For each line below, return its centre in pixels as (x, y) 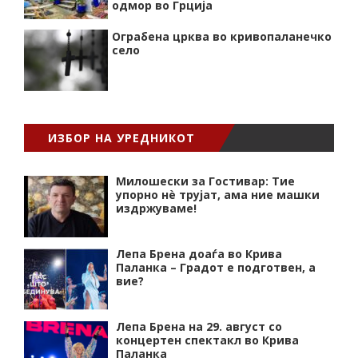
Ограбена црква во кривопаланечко (222, 37)
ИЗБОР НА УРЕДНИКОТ (121, 138)
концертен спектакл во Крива (207, 340)
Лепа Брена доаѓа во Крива (199, 254)
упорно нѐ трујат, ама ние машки (218, 195)
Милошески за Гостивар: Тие (205, 181)
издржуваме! (156, 209)
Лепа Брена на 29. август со (199, 327)
